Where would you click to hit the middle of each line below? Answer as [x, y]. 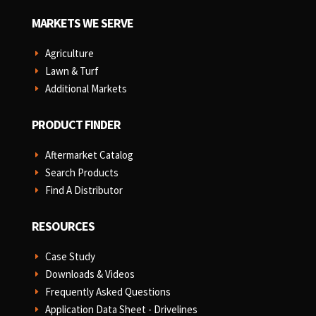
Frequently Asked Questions [108, 292]
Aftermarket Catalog [89, 155]
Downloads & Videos [90, 274]
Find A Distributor [84, 190]
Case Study [70, 257]
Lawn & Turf [72, 71]
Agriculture [69, 54]
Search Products [81, 173]
